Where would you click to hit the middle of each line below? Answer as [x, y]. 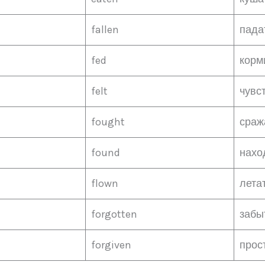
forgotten [114, 214]
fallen [105, 30]
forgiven [111, 245]
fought [108, 122]
